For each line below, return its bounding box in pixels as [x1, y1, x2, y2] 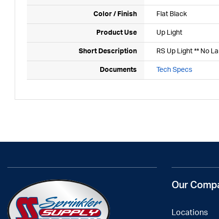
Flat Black [156, 11, 187, 18]
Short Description [79, 48, 137, 55]
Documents [100, 66, 137, 73]
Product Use [96, 29, 137, 36]
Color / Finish [93, 11, 137, 18]
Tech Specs [156, 66, 192, 73]
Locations [172, 209, 208, 217]
